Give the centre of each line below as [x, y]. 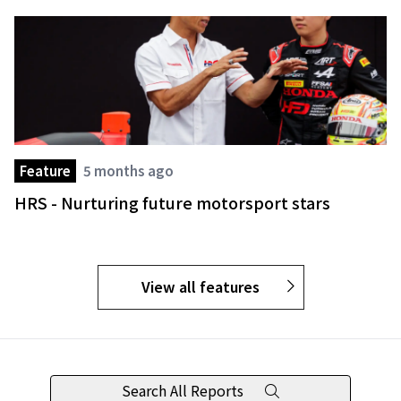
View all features [202, 287]
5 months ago [128, 171]
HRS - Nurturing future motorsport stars [172, 203]
